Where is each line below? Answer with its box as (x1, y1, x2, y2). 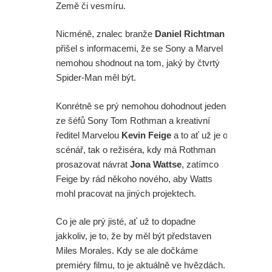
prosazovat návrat (56, 158, 130, 169)
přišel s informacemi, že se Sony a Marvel (56, 43, 223, 54)
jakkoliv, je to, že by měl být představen (56, 231, 211, 242)
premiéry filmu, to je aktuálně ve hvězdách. (56, 260, 225, 271)
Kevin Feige (121, 129, 171, 140)
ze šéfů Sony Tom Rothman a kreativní (56, 115, 210, 126)
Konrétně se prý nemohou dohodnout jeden (56, 100, 226, 111)
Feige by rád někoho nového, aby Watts (56, 173, 212, 184)
